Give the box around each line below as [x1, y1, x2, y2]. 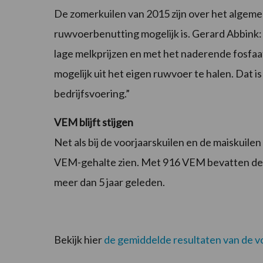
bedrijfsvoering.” [54, 87, 130, 100]
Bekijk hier [54, 233, 104, 247]
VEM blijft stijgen [54, 116, 133, 129]
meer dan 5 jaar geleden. [54, 176, 165, 189]
